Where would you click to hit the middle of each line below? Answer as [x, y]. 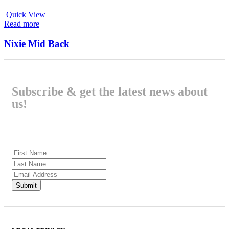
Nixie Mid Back [37, 43]
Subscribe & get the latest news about [110, 91]
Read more [22, 24]
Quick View [26, 15]
